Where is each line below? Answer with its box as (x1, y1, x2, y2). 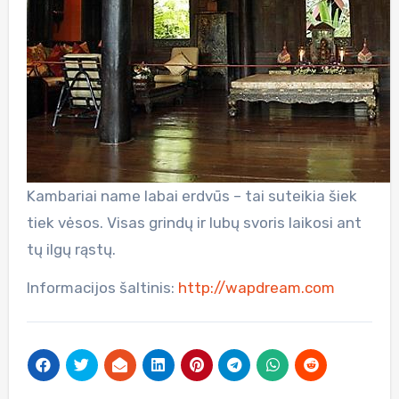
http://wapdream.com (177, 278, 335, 297)
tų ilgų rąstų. (26, 240, 116, 258)
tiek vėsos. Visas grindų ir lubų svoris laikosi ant (26, 213, 362, 232)
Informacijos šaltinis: (26, 278, 178, 297)
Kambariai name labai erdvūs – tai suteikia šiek (26, 186, 357, 205)
